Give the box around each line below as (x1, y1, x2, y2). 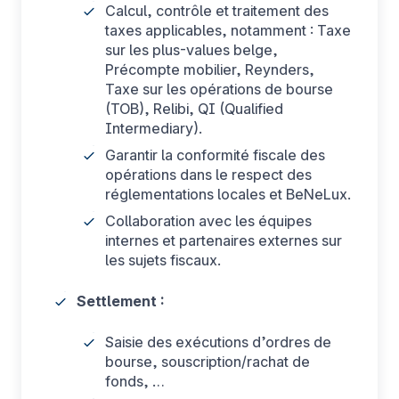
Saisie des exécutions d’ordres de (105, 333, 331, 351)
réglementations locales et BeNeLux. (105, 185, 351, 203)
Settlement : (77, 292, 165, 310)
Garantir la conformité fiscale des (105, 146, 325, 164)
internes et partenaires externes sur (105, 232, 342, 249)
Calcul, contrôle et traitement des (105, 2, 329, 20)
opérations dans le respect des (105, 166, 312, 183)
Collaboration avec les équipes (105, 212, 312, 230)
